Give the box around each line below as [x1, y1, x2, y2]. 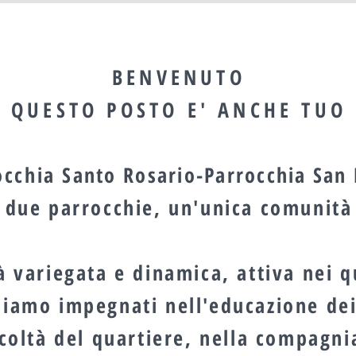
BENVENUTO [112, 63, 246, 91]
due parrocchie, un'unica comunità [5, 193, 353, 222]
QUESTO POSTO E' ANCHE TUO [11, 95, 346, 124]
